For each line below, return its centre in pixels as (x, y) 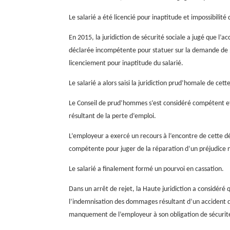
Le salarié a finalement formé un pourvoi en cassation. (147, 169)
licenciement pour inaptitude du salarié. (126, 63)
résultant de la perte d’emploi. (113, 116)
